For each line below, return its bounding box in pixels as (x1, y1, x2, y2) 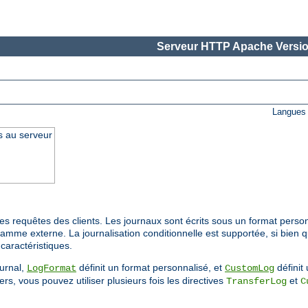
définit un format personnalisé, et (76, 262, 225, 274)
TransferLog (226, 276, 287, 287)
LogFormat (27, 263, 76, 274)
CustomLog (225, 263, 274, 274)
